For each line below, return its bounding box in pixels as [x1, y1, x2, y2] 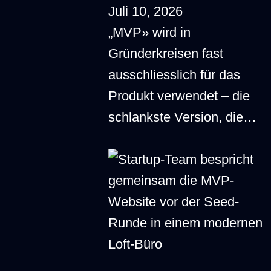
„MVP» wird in [108, 25, 191, 41]
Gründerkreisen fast [108, 46, 224, 62]
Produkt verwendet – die [108, 88, 250, 104]
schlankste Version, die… [108, 109, 257, 125]
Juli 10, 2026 [108, 4, 183, 19]
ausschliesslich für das [108, 67, 241, 83]
